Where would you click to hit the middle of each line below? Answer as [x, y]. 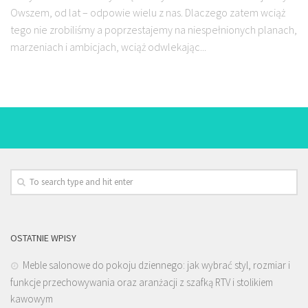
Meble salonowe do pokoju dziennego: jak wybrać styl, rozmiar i [156, 265]
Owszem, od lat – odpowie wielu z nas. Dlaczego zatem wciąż [148, 12]
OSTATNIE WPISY [43, 238]
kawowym [32, 298]
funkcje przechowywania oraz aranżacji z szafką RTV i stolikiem [142, 282]
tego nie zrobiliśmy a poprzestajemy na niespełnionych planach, [154, 29]
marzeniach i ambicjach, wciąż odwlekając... [108, 46]
